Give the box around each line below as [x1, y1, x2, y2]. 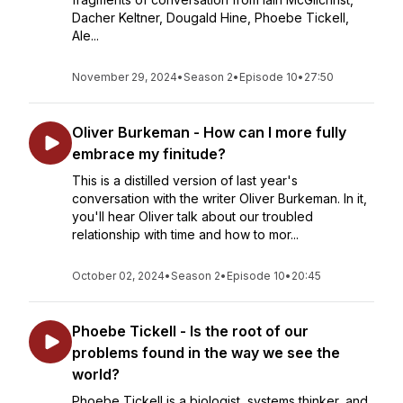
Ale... [72, 28, 99, 43]
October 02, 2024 [72, 269, 165, 282]
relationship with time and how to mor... [72, 227, 299, 242]
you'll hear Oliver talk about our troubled [72, 209, 313, 224]
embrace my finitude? [72, 145, 226, 163]
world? [72, 365, 120, 383]
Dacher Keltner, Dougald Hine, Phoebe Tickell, [72, 10, 349, 25]
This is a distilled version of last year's [72, 173, 298, 188]
